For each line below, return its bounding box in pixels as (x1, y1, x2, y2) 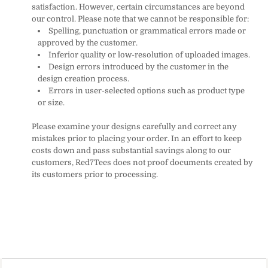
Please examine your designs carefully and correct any (32, 122, 237, 131)
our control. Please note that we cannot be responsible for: (32, 14, 249, 23)
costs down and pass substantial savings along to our (32, 146, 231, 155)
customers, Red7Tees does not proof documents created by (32, 158, 253, 167)
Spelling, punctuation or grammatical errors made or (48, 26, 246, 35)
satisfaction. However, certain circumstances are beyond (32, 2, 245, 11)
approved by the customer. (38, 38, 138, 47)
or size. (38, 98, 65, 107)
